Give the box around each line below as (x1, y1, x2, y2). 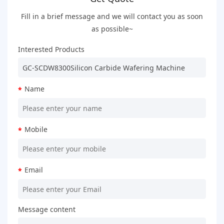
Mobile (24, 124, 47, 134)
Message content (17, 204, 75, 214)
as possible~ (91, 23, 133, 33)
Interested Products (17, 44, 84, 54)
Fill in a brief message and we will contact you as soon (21, 11, 203, 21)
